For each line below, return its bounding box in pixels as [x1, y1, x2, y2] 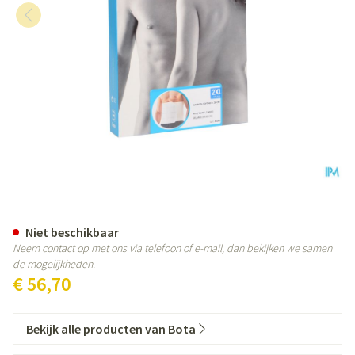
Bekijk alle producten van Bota [26, 321, 196, 337]
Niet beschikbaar [25, 224, 119, 240]
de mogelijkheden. [13, 257, 95, 271]
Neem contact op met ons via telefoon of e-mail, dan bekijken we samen [13, 241, 332, 255]
